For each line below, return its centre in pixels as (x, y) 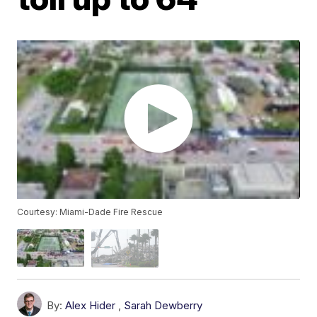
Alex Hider (91, 305)
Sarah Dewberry (163, 305)
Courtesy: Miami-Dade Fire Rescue (90, 212)
